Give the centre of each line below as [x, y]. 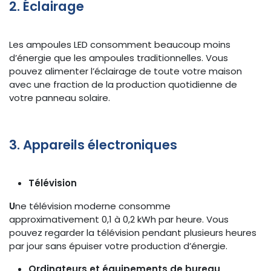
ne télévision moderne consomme [93, 206]
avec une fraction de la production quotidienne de [123, 84]
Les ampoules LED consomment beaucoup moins [120, 44]
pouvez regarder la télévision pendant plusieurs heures [133, 232]
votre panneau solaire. [60, 97]
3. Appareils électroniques [93, 145]
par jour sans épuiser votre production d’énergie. [118, 246]
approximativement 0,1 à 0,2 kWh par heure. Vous [119, 219]
